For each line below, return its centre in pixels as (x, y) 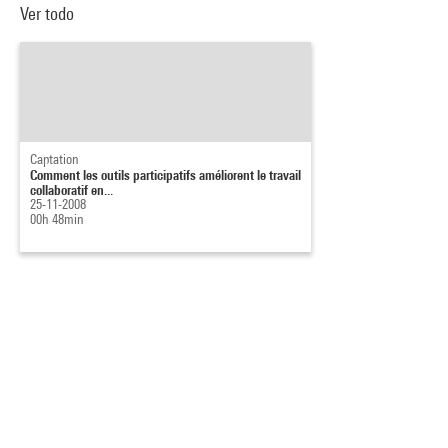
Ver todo (47, 13)
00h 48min (57, 219)
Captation (54, 159)
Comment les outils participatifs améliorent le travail (165, 174)
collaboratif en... (71, 189)
